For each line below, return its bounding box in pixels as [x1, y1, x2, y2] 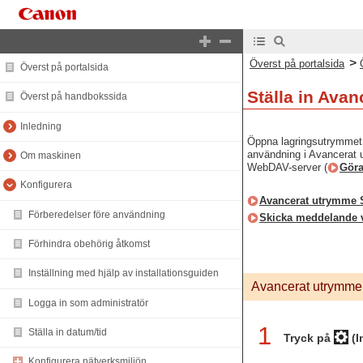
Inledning [20, 120, 62, 132]
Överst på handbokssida [20, 91, 127, 103]
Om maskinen [20, 150, 81, 162]
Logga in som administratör [28, 297, 148, 309]
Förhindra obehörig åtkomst [28, 238, 150, 250]
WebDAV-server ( [247, 161, 327, 173]
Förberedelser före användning [28, 208, 165, 220]
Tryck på [284, 331, 334, 344]
